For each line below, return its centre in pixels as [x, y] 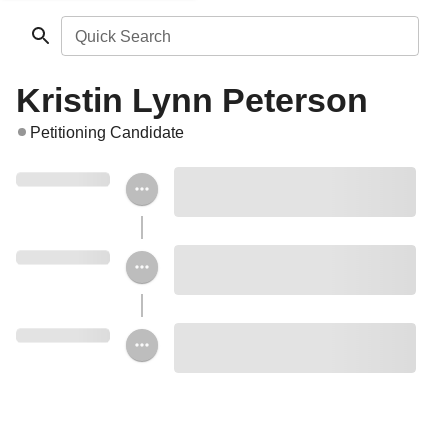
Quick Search [122, 36]
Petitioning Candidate [107, 132]
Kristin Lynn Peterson [192, 100]
